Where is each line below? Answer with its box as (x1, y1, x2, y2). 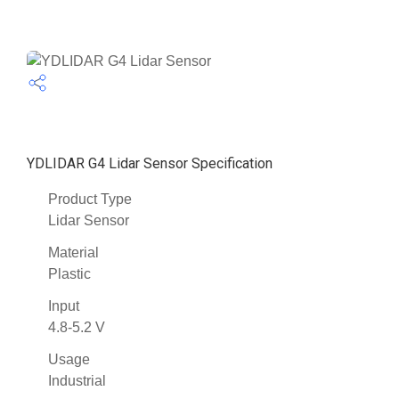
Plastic (48, 265, 91, 281)
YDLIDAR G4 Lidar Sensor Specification (27, 154, 273, 172)
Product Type (48, 191, 132, 207)
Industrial (48, 372, 106, 388)
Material (48, 244, 99, 260)
